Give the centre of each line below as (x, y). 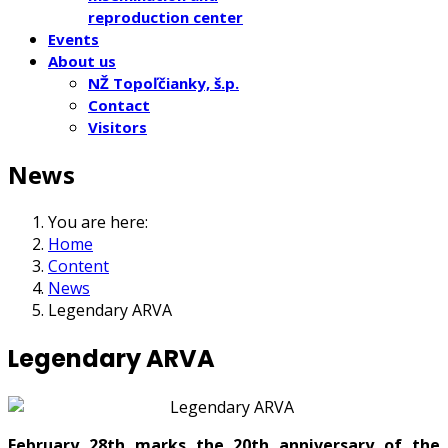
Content (78, 265)
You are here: (102, 221)
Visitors (117, 127)
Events (73, 39)
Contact (119, 105)
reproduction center (165, 17)
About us (82, 61)
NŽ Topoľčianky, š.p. (163, 83)
